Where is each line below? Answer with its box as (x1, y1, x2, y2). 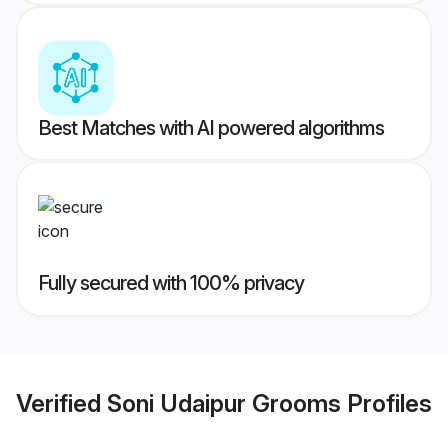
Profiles (341, 388, 432, 418)
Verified (16, 388, 107, 418)
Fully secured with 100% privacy (38, 271, 304, 296)
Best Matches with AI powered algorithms (38, 116, 384, 141)
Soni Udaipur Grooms (107, 388, 341, 418)
